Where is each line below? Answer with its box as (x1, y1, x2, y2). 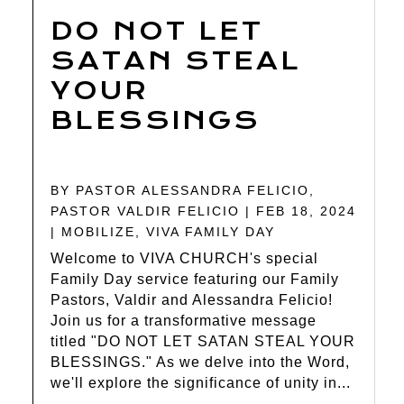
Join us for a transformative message (50, 313, 317, 329)
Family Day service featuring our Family (50, 271, 340, 288)
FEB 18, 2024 (256, 204, 357, 219)
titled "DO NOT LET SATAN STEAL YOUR (50, 334, 356, 350)
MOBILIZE (61, 225, 136, 240)
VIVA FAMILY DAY (146, 225, 276, 240)
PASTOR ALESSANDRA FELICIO (76, 183, 310, 198)
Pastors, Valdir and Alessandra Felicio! (50, 292, 334, 308)
